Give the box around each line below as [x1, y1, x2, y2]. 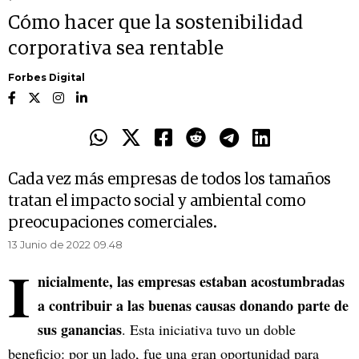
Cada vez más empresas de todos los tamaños [8, 171, 331, 188]
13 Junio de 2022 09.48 [8, 238, 123, 252]
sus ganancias [38, 319, 122, 341]
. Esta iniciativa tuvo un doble [122, 320, 296, 340]
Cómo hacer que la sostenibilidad [8, 14, 303, 34]
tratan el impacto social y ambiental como [8, 193, 305, 210]
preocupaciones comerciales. [8, 215, 217, 232]
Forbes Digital [8, 71, 85, 84]
